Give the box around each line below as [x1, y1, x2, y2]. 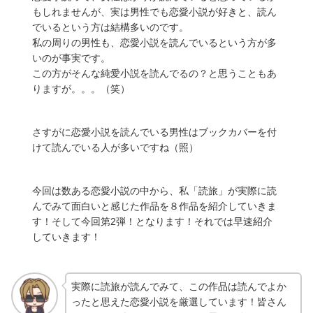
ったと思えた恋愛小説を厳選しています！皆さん [71, 296, 286, 307]
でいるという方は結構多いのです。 [32, 21, 189, 33]
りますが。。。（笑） [32, 82, 130, 94]
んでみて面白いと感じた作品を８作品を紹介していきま [32, 200, 277, 212]
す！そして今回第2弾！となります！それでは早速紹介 [32, 215, 272, 227]
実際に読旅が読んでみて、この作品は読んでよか [71, 280, 286, 292]
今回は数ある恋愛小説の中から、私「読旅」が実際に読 [32, 184, 277, 196]
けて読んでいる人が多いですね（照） [32, 141, 198, 153]
